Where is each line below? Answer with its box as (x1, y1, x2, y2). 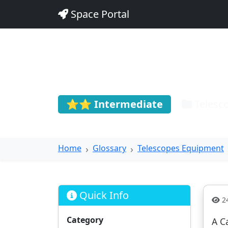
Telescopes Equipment (137, 142, 224, 154)
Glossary (93, 142, 126, 154)
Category (67, 214, 103, 225)
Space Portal (68, 7, 129, 21)
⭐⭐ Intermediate (66, 97, 163, 111)
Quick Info (77, 188, 129, 202)
